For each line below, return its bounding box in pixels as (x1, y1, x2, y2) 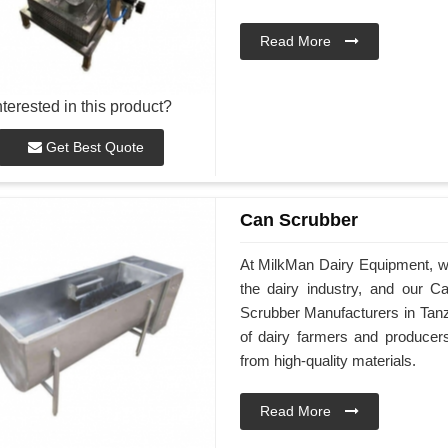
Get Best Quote (41, 139, 144, 155)
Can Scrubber (239, 210, 358, 230)
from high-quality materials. (239, 352, 416, 370)
